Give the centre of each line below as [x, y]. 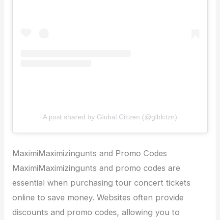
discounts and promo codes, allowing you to [96, 212]
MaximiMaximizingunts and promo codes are [96, 168]
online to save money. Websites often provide [98, 197]
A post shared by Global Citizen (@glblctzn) [110, 117]
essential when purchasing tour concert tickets [102, 182]
